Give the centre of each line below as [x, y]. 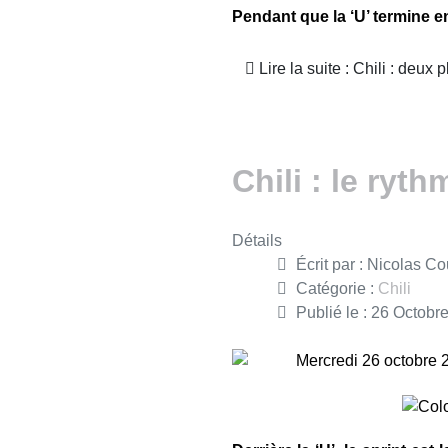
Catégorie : [336, 288]
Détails [256, 240]
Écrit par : [331, 264]
